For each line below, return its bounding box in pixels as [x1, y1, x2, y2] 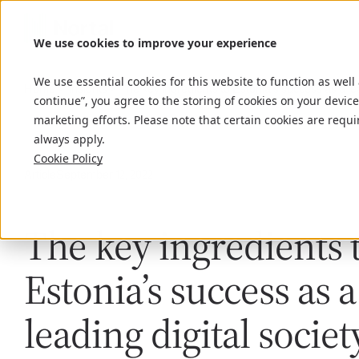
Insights [67, 82, 107, 95]
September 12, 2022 [56, 167, 153, 181]
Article [24, 167, 56, 181]
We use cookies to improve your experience [34, 35, 276, 50]
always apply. [34, 131, 111, 147]
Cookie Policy [34, 151, 103, 166]
